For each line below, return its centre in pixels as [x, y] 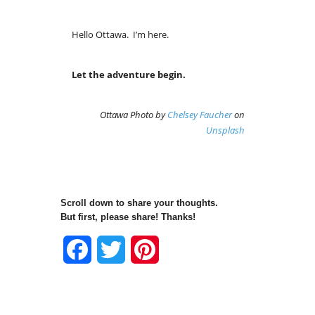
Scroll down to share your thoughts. [139, 203]
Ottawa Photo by [133, 115]
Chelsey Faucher [199, 115]
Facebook [116, 250]
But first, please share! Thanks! [128, 217]
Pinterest [181, 250]
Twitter [142, 250]
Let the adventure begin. [129, 75]
